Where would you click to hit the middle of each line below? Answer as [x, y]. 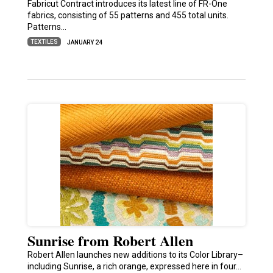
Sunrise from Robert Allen [110, 241]
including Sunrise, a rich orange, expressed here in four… [134, 267]
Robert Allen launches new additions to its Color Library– [135, 255]
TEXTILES [44, 41]
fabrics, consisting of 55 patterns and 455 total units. [128, 16]
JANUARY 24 [84, 43]
